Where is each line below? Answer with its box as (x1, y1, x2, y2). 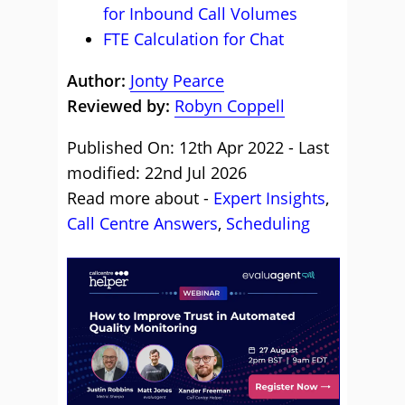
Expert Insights (213, 187, 325, 209)
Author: (67, 70, 130, 91)
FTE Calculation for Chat (103, 28, 284, 50)
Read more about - (67, 187, 213, 209)
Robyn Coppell (174, 95, 285, 117)
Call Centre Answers (67, 212, 218, 234)
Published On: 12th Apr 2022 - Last (67, 137, 329, 158)
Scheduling (226, 212, 310, 234)
